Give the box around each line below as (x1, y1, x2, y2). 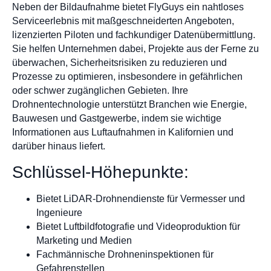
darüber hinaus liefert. (12, 141, 105, 152)
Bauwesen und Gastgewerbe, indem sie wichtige (12, 113, 221, 124)
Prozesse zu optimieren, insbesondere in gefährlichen (12, 71, 243, 82)
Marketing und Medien (36, 235, 132, 246)
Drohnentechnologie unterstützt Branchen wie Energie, (12, 99, 247, 110)
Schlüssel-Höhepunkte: (12, 162, 189, 181)
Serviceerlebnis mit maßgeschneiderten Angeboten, (12, 16, 234, 27)
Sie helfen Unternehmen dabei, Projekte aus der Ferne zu (12, 44, 259, 54)
